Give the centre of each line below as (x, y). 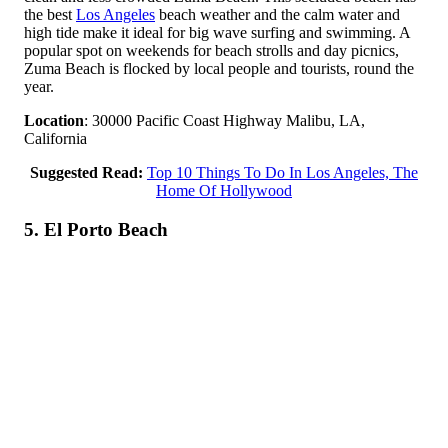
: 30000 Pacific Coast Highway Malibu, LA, (224, 120)
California (55, 138)
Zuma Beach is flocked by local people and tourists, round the (219, 68)
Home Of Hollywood (224, 190)
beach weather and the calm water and (277, 14)
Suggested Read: (86, 172)
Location (54, 120)
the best (50, 14)
